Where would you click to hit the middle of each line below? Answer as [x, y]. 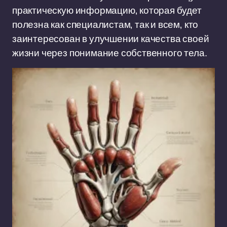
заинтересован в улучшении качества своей [111, 39]
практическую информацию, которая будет [107, 10]
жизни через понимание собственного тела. [110, 53]
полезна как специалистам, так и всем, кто [105, 24]
